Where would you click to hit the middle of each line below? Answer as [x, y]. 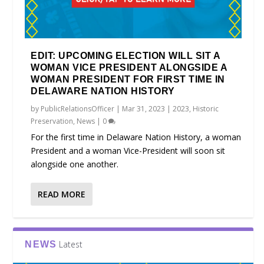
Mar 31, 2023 [144, 109]
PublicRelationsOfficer [78, 109]
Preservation [52, 121]
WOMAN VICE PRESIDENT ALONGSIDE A [129, 68]
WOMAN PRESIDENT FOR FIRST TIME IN [128, 80]
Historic [206, 109]
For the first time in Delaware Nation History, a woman [136, 137]
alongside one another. [75, 164]
